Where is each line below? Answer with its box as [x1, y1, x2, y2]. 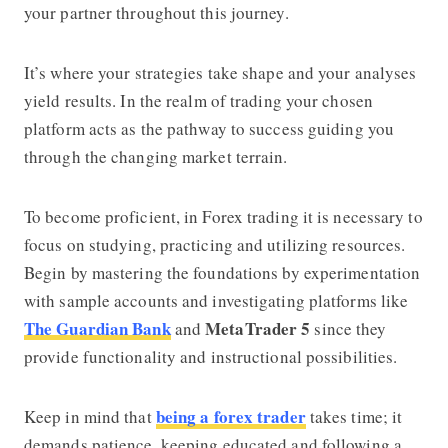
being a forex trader [155, 403, 306, 429]
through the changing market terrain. [23, 144, 288, 168]
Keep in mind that [23, 404, 156, 428]
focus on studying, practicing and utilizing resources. [23, 232, 406, 256]
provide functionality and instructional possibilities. [23, 344, 404, 368]
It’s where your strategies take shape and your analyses [23, 60, 417, 84]
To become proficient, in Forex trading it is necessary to [23, 204, 423, 228]
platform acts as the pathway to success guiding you [23, 116, 395, 140]
